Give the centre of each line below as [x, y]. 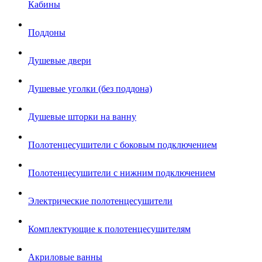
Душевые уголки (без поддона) [90, 89]
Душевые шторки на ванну [82, 117]
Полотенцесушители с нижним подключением [122, 173]
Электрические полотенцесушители [100, 201]
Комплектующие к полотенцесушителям [109, 229]
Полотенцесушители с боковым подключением [123, 145]
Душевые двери [60, 61]
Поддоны [47, 32]
